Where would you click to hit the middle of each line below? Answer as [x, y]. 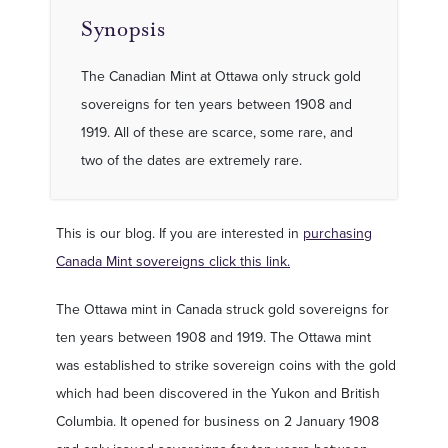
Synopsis [123, 29]
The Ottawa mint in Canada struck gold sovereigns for [222, 309]
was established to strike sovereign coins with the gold [226, 365]
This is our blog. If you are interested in [179, 233]
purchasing [337, 233]
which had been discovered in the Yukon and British [218, 393]
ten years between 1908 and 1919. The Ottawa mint [213, 337]
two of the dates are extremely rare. [191, 160]
